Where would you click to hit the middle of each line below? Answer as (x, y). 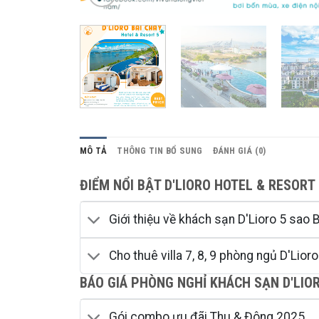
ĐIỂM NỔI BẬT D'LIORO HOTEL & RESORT (198, 185)
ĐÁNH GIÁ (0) (239, 150)
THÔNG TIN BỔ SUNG (160, 150)
